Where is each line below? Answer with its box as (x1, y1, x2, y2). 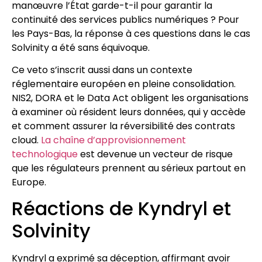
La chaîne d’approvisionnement (41, 133, 186, 147)
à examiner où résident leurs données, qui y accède (12, 105, 246, 119)
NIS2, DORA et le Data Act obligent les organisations (12, 91, 249, 105)
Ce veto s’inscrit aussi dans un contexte (12, 63, 192, 77)
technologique (12, 147, 78, 161)
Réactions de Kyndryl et (12, 195, 231, 222)
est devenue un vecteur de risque (78, 147, 233, 161)
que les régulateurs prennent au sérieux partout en (12, 161, 246, 175)
